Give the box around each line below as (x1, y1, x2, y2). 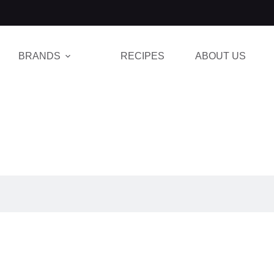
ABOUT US (195, 50, 246, 61)
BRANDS (18, 50, 61, 61)
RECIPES (120, 50, 165, 61)
